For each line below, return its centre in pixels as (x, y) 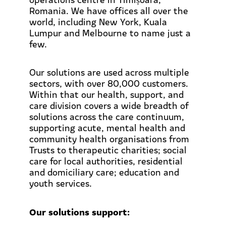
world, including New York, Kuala (98, 22)
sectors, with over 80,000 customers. (109, 83)
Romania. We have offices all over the (109, 11)
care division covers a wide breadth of (109, 105)
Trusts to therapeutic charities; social (108, 150)
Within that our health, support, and (106, 94)
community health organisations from (109, 139)
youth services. (61, 183)
